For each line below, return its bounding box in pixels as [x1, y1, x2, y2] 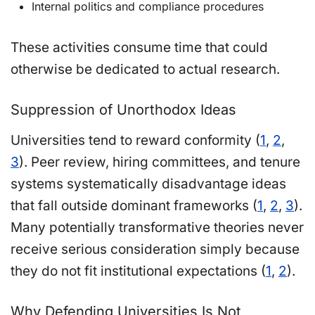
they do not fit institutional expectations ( [11, 262, 266, 279]
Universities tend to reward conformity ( [11, 131, 260, 148]
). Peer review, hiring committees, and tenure [19, 153, 300, 170]
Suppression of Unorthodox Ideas [11, 101, 236, 118]
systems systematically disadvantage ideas [11, 175, 286, 192]
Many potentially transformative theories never [11, 219, 304, 236]
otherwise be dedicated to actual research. [11, 60, 280, 77]
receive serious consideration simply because [11, 240, 300, 257]
